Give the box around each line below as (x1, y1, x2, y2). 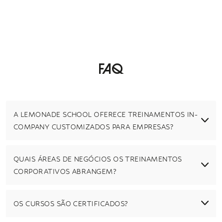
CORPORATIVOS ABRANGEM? (13, 166, 116, 175)
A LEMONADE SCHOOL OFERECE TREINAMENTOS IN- (13, 110, 198, 118)
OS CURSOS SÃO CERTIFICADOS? (13, 199, 128, 208)
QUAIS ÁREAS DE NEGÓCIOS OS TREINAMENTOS (13, 154, 182, 163)
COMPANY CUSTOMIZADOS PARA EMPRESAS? (13, 122, 173, 131)
